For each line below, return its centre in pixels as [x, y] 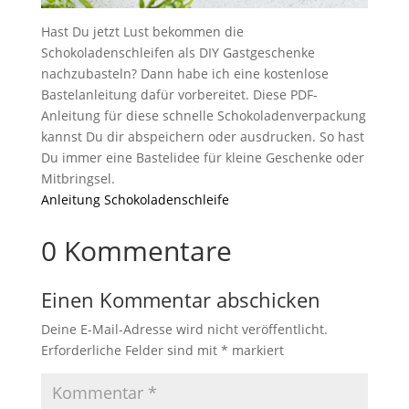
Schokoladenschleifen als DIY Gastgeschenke [178, 53]
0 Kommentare [136, 251]
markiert [256, 351]
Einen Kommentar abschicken [180, 300]
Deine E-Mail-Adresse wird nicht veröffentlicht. [184, 330]
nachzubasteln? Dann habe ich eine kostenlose [184, 74]
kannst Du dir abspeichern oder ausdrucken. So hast [202, 137]
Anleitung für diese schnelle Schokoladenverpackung [203, 116]
